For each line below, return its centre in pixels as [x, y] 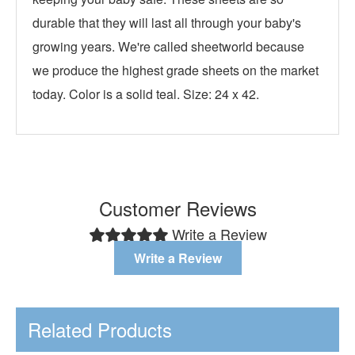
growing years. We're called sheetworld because [168, 46]
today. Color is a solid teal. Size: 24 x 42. [146, 94]
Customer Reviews [177, 208]
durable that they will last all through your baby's [167, 23]
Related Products [100, 329]
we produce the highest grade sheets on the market [176, 70]
